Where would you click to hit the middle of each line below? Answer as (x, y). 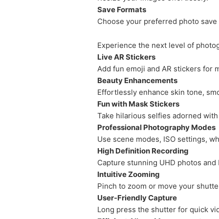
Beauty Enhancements (137, 80)
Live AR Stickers (126, 57)
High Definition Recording (143, 151)
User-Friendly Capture (137, 198)
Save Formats (122, 10)
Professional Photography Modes (156, 127)
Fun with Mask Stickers (138, 104)
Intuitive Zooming (129, 174)
